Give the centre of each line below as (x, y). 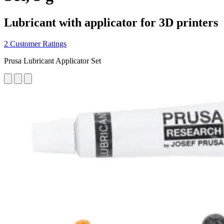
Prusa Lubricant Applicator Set (52, 60)
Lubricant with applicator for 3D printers (111, 22)
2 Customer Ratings (35, 43)
